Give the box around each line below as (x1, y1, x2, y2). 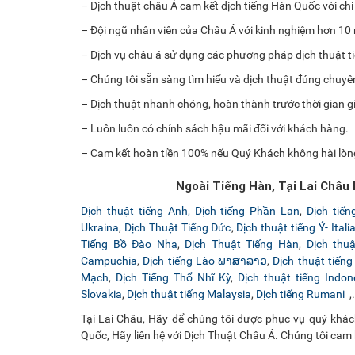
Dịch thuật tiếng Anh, (81, 204, 195, 217)
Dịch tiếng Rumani (256, 288, 347, 300)
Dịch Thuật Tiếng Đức (124, 221, 231, 234)
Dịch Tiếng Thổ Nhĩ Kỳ (115, 271, 231, 284)
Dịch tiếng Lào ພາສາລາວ (143, 254, 268, 267)
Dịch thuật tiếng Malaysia (127, 288, 251, 300)
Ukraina (81, 221, 119, 234)
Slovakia (81, 288, 122, 300)
